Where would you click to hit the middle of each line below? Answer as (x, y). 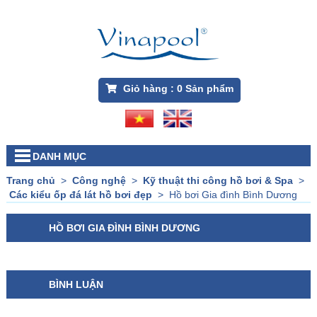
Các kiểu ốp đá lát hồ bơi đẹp (80, 195)
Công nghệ (99, 181)
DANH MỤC (59, 157)
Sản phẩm (208, 89)
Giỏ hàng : (148, 89)
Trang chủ (30, 181)
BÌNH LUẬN (76, 285)
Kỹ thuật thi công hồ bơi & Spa (218, 181)
